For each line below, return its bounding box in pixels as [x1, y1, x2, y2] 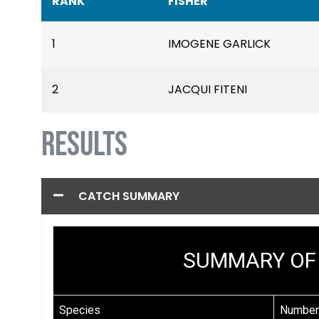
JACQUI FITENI [168, 81, 247, 98]
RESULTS [41, 125, 127, 166]
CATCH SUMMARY [78, 187, 179, 204]
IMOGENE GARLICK [168, 36, 271, 53]
